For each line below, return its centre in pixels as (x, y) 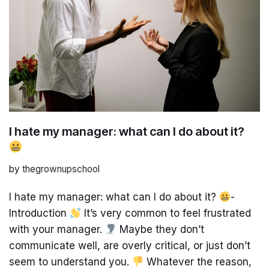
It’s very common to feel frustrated (166, 213)
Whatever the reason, (198, 261)
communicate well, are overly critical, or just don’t (130, 245)
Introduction (39, 213)
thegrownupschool (61, 169)
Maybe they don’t (161, 229)
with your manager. (57, 229)
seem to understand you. (71, 261)
